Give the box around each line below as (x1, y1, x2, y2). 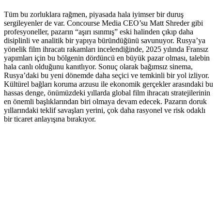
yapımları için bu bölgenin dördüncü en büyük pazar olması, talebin (4, 53, 210, 62)
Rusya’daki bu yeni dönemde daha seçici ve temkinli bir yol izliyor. (4, 71, 209, 79)
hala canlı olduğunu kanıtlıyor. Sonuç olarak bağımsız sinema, (4, 62, 193, 71)
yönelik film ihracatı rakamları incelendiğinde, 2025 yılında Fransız (4, 45, 208, 53)
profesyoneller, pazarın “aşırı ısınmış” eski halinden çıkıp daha (4, 27, 193, 36)
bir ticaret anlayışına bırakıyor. (4, 114, 96, 123)
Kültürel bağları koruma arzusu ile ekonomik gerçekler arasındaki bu (4, 79, 213, 88)
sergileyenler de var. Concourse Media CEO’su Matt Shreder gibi (4, 18, 203, 27)
